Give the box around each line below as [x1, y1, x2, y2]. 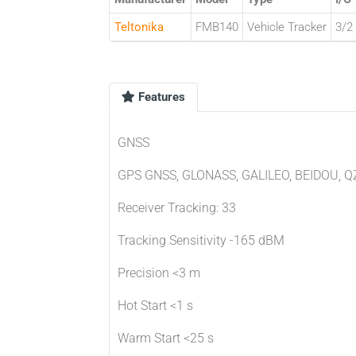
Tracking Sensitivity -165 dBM [118, 233, 284, 248]
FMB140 [195, 20, 238, 34]
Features [135, 90, 185, 104]
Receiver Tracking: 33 [118, 200, 236, 215]
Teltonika [114, 20, 164, 34]
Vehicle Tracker [247, 20, 327, 34]
